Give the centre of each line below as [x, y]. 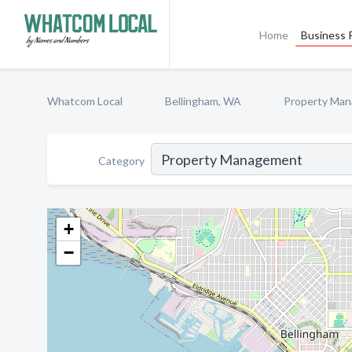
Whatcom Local [85, 101]
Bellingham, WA [203, 101]
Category [121, 160]
